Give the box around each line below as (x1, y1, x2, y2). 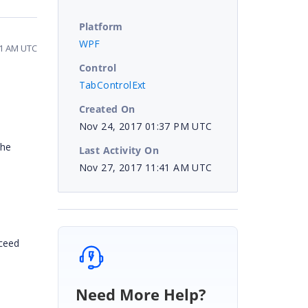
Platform (78, 19, 123, 33)
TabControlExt (78, 78, 146, 91)
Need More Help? (75, 283, 206, 305)
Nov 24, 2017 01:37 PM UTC (78, 119, 212, 133)
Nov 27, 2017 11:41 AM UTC (78, 160, 212, 174)
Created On (78, 102, 135, 115)
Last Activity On (78, 143, 159, 157)
